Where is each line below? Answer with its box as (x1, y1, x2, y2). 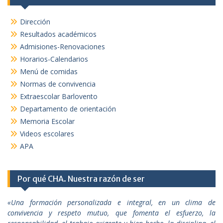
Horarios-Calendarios (20, 54, 88, 64)
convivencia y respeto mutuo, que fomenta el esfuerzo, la (7, 208, 216, 218)
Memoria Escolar (20, 116, 75, 126)
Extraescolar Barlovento (20, 92, 98, 102)
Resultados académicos (20, 29, 97, 39)
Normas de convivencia (20, 79, 96, 89)
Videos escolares (20, 129, 74, 139)
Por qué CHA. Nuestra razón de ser (17, 174, 145, 184)
